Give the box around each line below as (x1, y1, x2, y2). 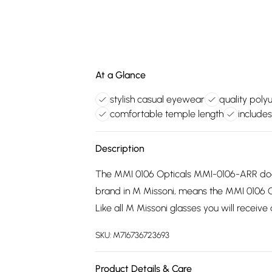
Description (95, 143, 144, 154)
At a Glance (95, 69, 146, 81)
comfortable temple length (110, 108, 223, 120)
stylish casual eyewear (110, 93, 205, 105)
